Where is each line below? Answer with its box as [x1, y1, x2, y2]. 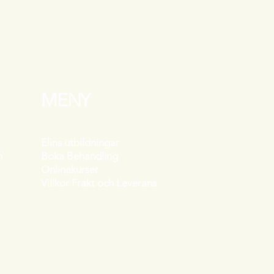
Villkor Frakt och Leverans [41, 176, 157, 189]
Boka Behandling [41, 149, 118, 162]
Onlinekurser [41, 163, 98, 176]
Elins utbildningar [41, 136, 119, 149]
